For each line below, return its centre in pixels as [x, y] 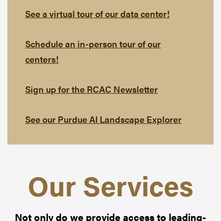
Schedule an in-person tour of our [93, 44]
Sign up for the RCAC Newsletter [92, 89]
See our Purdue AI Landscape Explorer [103, 119]
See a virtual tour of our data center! [97, 14]
